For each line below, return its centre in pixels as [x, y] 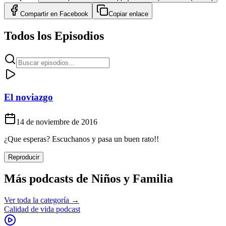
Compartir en [40, 14]
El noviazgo [29, 97]
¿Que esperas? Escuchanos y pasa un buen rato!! [81, 139]
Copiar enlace [128, 14]
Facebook [74, 14]
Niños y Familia [132, 179]
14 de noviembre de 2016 [57, 122]
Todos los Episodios [54, 36]
